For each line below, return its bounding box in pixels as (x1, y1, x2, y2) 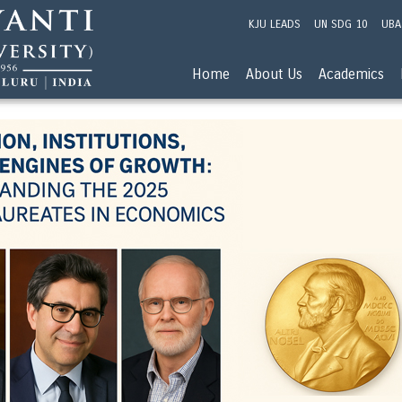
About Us (246, 65, 302, 83)
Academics (319, 65, 384, 83)
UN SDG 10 (314, 17, 368, 31)
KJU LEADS (249, 17, 301, 31)
